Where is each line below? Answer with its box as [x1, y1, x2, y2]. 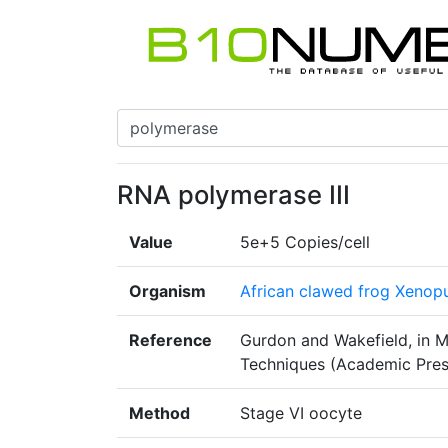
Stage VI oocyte [240, 403, 362, 424]
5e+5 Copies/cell [240, 232, 370, 253]
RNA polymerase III [117, 179, 350, 211]
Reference [129, 330, 212, 351]
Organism [129, 281, 206, 302]
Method [129, 403, 190, 424]
